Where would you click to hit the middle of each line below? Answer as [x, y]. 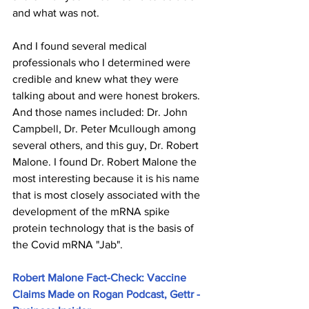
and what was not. [56, 13]
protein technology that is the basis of [104, 228]
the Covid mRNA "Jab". [68, 245]
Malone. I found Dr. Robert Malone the [106, 162]
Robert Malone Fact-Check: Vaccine [101, 278]
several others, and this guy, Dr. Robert [107, 145]
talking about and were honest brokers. [108, 96]
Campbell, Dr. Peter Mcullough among [106, 129]
